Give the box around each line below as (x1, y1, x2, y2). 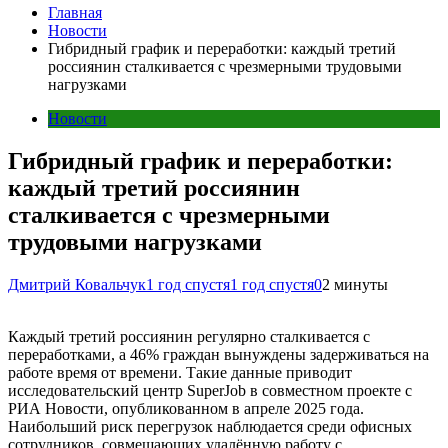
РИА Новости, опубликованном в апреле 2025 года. (8, 399, 364, 417)
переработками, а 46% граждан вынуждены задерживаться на (8, 345, 429, 363)
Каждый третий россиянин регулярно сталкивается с (8, 327, 370, 345)
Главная (48, 4, 102, 21)
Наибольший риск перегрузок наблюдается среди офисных (8, 417, 412, 435)
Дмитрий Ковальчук (8, 275, 146, 293)
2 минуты (322, 275, 388, 293)
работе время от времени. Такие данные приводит (8, 363, 352, 381)
